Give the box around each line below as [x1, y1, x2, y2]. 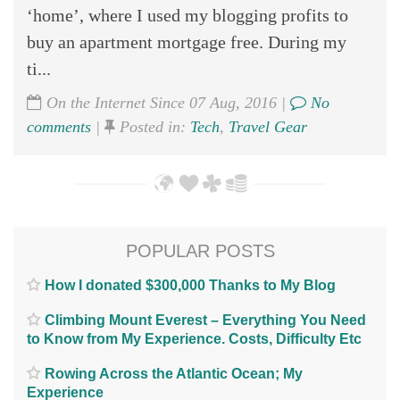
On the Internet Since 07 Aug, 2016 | [42, 94, 290, 112]
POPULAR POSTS [125, 241, 275, 262]
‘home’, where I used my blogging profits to [27, 5, 348, 26]
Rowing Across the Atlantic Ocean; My [45, 366, 303, 382]
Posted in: [115, 118, 190, 137]
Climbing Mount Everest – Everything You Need [45, 312, 366, 329]
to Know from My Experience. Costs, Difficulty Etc [27, 331, 362, 347]
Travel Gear [229, 118, 307, 137]
